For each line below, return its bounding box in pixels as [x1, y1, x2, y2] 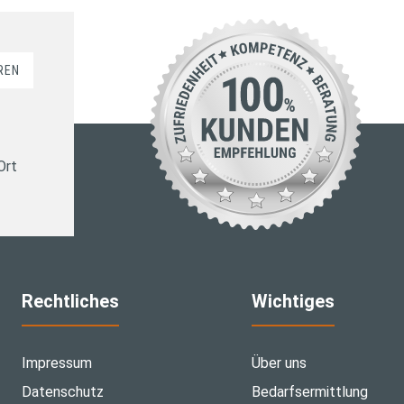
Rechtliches [21, 290, 119, 313]
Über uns [251, 354, 307, 372]
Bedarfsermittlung [251, 383, 368, 401]
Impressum [21, 354, 92, 372]
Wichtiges [251, 290, 335, 313]
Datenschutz [21, 383, 104, 401]
